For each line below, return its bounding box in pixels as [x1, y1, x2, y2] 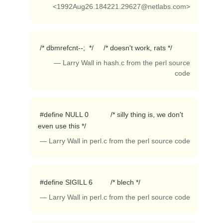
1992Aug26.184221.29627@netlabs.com [57, 3, 187, 10]
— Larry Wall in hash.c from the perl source [54, 59, 191, 67]
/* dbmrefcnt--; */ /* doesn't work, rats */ [39, 44, 174, 52]
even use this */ [37, 122, 88, 130]
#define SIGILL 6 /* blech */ [39, 178, 142, 186]
